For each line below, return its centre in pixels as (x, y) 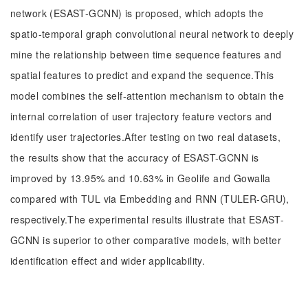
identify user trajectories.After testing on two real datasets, (146, 137)
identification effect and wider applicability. (108, 261)
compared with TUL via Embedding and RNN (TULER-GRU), (150, 199)
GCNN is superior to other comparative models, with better (146, 240)
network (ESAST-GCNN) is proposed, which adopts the (137, 13)
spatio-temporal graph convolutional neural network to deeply (152, 34)
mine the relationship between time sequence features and (146, 54)
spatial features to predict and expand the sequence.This (142, 75)
